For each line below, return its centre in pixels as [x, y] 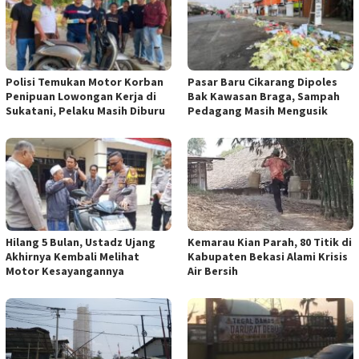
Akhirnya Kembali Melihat [73, 256]
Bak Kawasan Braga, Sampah [264, 96]
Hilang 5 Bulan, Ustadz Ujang [81, 242]
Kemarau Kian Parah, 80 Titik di [270, 242]
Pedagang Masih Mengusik [258, 110]
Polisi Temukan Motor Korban [85, 81]
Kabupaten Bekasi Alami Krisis [268, 256]
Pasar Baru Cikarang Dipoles [262, 81]
